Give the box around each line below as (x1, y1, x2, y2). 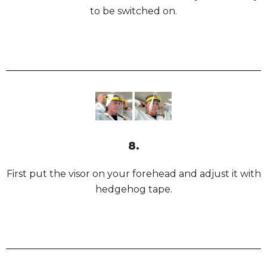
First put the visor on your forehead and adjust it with (6, 167, 261, 179)
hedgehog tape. (95, 183, 172, 195)
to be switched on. (90, 5, 177, 17)
